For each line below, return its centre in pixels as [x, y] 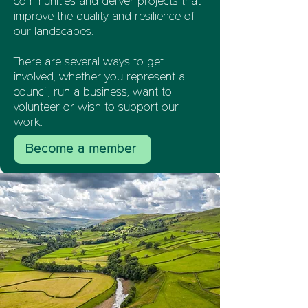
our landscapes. [54, 32]
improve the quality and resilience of [104, 17]
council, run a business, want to [93, 93]
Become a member [81, 149]
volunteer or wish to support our [96, 108]
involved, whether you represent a [99, 78]
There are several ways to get [89, 63]
